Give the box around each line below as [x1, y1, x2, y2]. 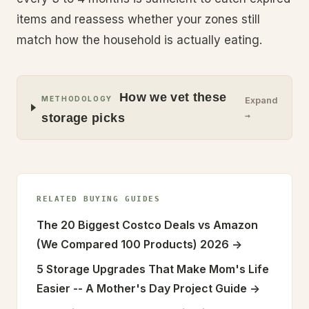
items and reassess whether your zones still [17, 12, 260, 26]
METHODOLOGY [41, 94, 112, 103]
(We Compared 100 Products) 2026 [37, 237, 229, 251]
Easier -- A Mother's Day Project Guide [37, 281, 247, 295]
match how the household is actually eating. [17, 33, 262, 47]
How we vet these [119, 90, 227, 104]
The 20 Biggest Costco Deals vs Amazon [37, 218, 258, 232]
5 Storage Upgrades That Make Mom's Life [37, 262, 269, 276]
